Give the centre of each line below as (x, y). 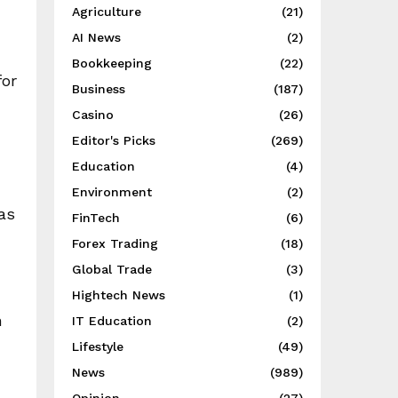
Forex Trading (115, 243)
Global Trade (112, 269)
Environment (112, 192)
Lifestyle (98, 346)
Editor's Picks (114, 140)
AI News (96, 37)
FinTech (96, 218)
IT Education (112, 321)
